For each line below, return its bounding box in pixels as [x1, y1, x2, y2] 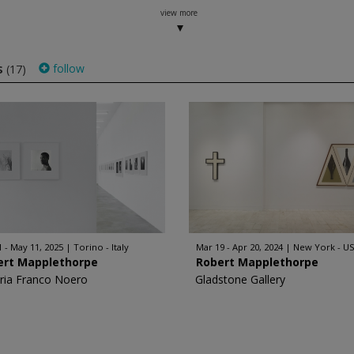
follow [49, 61, 85, 76]
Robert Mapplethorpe [196, 254, 318, 269]
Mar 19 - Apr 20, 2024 [196, 241, 283, 253]
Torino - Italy [73, 241, 130, 253]
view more [160, 7, 198, 18]
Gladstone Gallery [195, 272, 285, 287]
